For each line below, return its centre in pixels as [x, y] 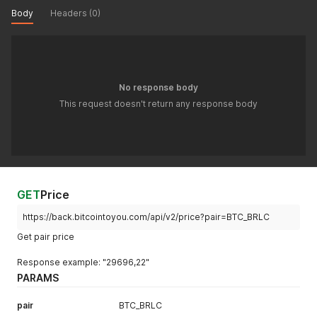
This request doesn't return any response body [158, 104]
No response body [158, 87]
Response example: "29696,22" [83, 262]
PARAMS [38, 278]
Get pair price [46, 237]
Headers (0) [75, 13]
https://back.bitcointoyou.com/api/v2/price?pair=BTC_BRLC [146, 217]
